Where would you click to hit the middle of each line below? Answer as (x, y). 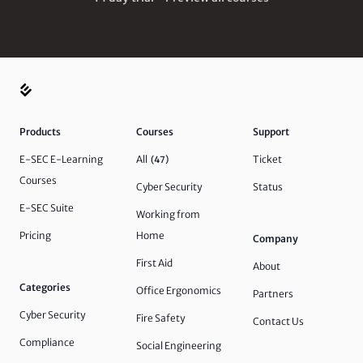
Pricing (35, 235)
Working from (168, 214)
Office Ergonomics (179, 290)
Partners (273, 294)
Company (275, 239)
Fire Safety (160, 318)
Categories (45, 287)
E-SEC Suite (47, 208)
